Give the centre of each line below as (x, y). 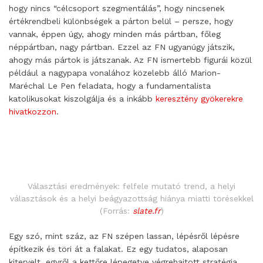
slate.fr (146, 211)
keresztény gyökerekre (199, 99)
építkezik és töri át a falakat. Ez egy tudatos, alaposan (118, 249)
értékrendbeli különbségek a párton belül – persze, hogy (121, 21)
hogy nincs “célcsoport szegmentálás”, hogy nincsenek (117, 8)
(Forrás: (116, 211)
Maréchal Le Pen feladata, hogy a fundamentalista (110, 86)
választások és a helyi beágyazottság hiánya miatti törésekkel (131, 199)
